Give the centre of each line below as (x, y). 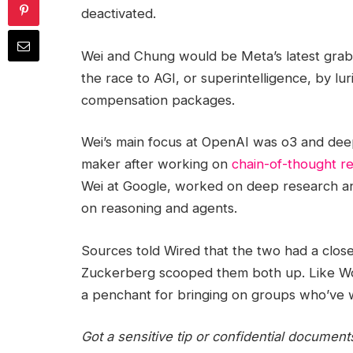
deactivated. (121, 14)
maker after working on (156, 164)
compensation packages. (158, 100)
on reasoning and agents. (161, 208)
